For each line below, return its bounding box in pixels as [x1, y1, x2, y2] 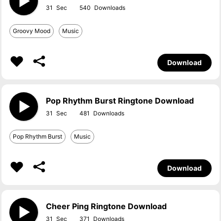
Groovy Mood [13, 27, 51, 35]
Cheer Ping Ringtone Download [46, 201, 167, 211]
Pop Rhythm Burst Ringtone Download [46, 96, 194, 106]
